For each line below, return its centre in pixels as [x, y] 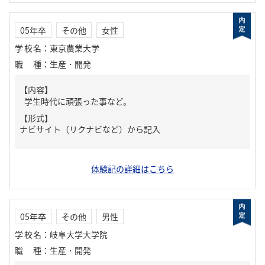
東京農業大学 [75, 48]
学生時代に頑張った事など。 [78, 101]
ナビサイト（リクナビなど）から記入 [90, 129]
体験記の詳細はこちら [132, 169]
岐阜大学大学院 [79, 234]
